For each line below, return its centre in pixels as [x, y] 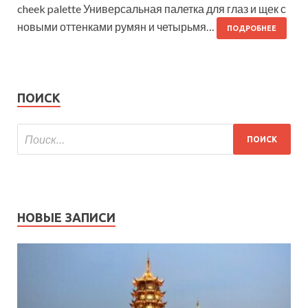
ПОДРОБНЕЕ [252, 29]
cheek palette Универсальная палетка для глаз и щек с [152, 9]
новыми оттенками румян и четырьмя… [117, 27]
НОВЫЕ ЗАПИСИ [66, 218]
